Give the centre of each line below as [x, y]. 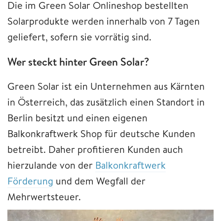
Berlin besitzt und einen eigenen [77, 118]
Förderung [30, 181]
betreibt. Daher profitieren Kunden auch [95, 149]
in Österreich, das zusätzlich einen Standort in [106, 102]
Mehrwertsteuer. [45, 197]
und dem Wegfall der [99, 181]
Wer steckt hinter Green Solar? [78, 61]
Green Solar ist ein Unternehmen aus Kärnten [106, 86]
